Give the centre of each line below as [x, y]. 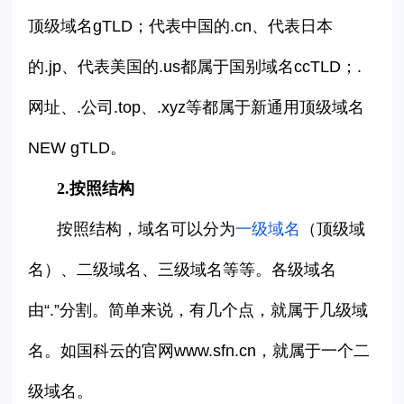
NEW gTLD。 [78, 148]
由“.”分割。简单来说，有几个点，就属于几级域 [198, 311]
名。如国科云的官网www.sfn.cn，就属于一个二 [199, 351]
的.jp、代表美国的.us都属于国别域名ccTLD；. [195, 67]
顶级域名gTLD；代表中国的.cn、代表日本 [181, 27]
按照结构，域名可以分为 [147, 230]
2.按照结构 [96, 189]
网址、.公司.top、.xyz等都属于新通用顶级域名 [197, 108]
